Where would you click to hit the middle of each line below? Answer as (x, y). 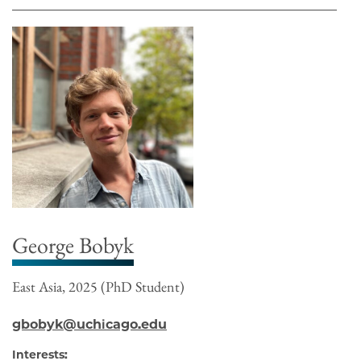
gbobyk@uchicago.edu (89, 325)
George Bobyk (73, 245)
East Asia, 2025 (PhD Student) (98, 287)
